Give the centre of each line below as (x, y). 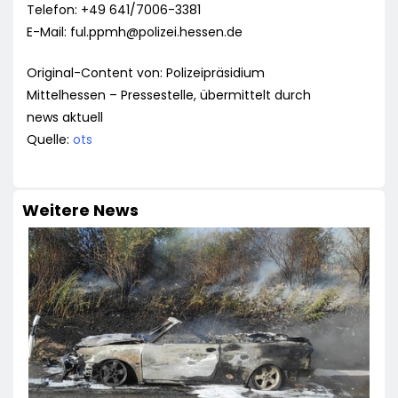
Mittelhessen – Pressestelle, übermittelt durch (169, 96)
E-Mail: (48, 32)
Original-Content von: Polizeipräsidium (146, 73)
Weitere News (80, 211)
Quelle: (50, 140)
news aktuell (65, 118)
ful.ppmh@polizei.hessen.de (156, 32)
